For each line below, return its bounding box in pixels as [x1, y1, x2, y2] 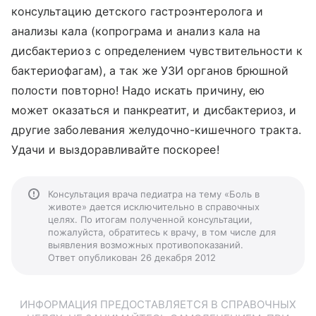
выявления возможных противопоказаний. [48, 239, 243, 250]
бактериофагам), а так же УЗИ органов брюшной [11, 63, 289, 78]
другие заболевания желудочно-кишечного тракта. [11, 123, 302, 137]
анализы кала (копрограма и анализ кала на [11, 24, 260, 38]
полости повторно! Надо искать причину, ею [11, 83, 265, 97]
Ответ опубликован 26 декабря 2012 [48, 252, 216, 263]
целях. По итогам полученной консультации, [48, 214, 253, 225]
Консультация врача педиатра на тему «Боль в [48, 188, 260, 200]
